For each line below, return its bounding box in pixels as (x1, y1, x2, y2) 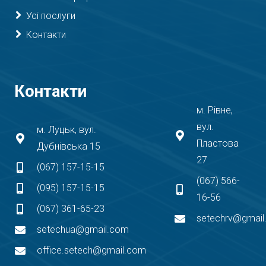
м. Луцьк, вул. (37, 124, 97, 136)
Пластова (197, 138, 239, 150)
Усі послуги (26, 10, 75, 22)
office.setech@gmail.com (37, 245, 147, 256)
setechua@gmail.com (37, 224, 129, 236)
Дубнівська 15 (37, 141, 101, 153)
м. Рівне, (197, 104, 233, 116)
